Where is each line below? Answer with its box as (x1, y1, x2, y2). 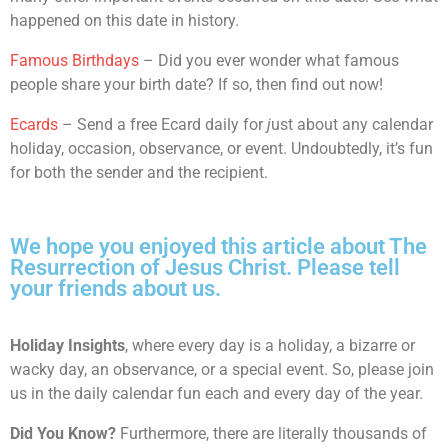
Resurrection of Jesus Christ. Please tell (10, 255, 400, 280)
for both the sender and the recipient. (10, 163, 268, 182)
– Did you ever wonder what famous (139, 51, 399, 70)
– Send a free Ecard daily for (62, 115, 267, 134)
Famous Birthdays (10, 51, 139, 70)
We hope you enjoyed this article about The (10, 234, 427, 259)
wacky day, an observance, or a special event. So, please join (10, 360, 434, 379)
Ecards (10, 115, 62, 134)
